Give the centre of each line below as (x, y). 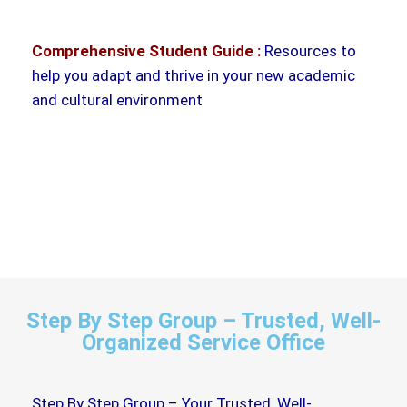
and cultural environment (117, 99)
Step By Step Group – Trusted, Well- (203, 320)
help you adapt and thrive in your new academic (194, 75)
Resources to (308, 50)
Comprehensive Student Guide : (146, 50)
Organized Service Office (203, 342)
